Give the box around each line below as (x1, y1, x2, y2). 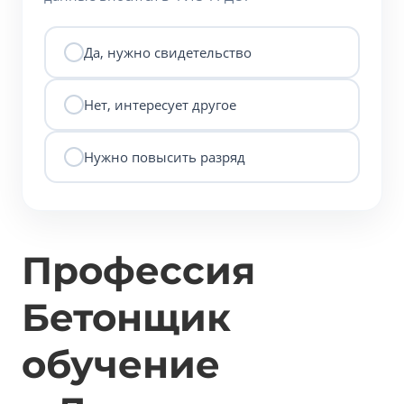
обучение (22, 341, 220, 388)
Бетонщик (22, 294, 231, 341)
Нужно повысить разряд (84, 147, 245, 166)
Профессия (22, 247, 255, 294)
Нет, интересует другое (84, 95, 236, 114)
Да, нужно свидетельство (84, 42, 252, 61)
